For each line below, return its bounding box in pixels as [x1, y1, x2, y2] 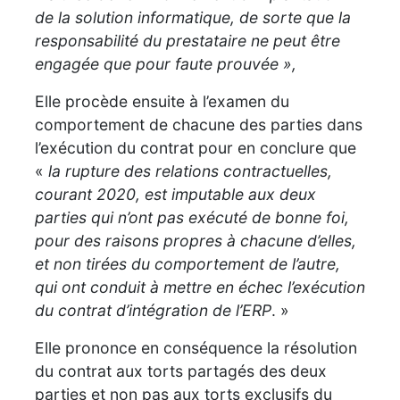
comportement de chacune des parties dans [35, 114, 362, 134]
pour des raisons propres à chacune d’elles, [35, 230, 356, 250]
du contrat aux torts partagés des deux [35, 361, 327, 380]
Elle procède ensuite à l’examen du [35, 91, 289, 111]
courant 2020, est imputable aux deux [35, 184, 316, 204]
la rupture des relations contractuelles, [48, 161, 332, 180]
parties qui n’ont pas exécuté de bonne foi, [35, 207, 349, 227]
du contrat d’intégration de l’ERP [35, 300, 271, 320]
